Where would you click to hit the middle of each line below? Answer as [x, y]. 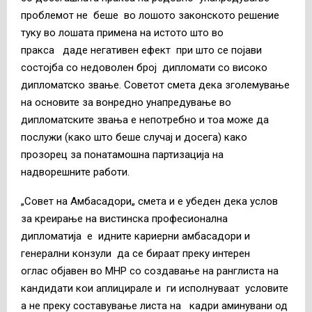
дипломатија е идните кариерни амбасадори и [135, 236]
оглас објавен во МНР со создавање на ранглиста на [151, 271]
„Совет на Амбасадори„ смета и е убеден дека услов [149, 201]
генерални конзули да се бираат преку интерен [135, 253]
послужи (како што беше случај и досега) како [134, 137]
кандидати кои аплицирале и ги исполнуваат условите [155, 288]
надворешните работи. [75, 172]
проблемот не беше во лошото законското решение [150, 15]
